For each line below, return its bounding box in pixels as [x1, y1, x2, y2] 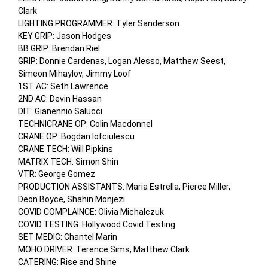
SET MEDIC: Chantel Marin [18, 232, 117, 242]
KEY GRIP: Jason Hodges [18, 31, 111, 41]
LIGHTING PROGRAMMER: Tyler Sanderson [18, 19, 179, 29]
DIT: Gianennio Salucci [18, 106, 102, 117]
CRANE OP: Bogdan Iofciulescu [18, 132, 135, 142]
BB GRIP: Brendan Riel [18, 44, 100, 54]
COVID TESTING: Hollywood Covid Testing [18, 220, 175, 230]
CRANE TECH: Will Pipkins [18, 144, 113, 154]
